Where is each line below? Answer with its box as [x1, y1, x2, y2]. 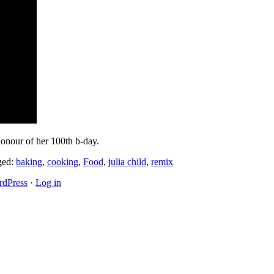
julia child [108, 156, 146, 167]
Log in [35, 177, 61, 188]
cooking [47, 156, 78, 167]
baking [16, 156, 42, 167]
